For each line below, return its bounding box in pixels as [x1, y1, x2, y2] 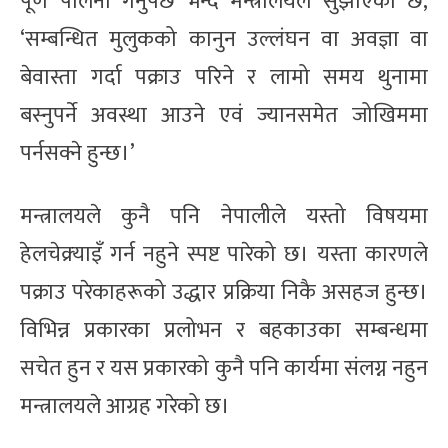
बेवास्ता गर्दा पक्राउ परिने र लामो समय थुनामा [20, 58, 428, 96]
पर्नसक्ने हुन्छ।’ [20, 134, 135, 172]
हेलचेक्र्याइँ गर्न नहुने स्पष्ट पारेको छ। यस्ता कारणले [20, 235, 428, 273]
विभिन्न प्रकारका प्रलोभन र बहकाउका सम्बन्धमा [20, 311, 428, 349]
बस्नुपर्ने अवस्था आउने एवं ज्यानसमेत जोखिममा [20, 96, 428, 134]
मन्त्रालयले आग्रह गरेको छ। [20, 387, 230, 425]
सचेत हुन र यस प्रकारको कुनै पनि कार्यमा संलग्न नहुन [20, 349, 428, 387]
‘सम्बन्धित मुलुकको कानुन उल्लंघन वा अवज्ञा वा [20, 20, 428, 58]
